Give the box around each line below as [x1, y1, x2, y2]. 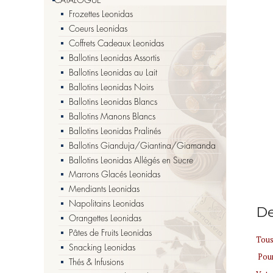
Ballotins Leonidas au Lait [69, 68, 157, 77]
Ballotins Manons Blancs [69, 112, 155, 121]
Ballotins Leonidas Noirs [69, 82, 154, 91]
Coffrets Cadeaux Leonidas [69, 38, 164, 48]
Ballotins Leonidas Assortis [69, 53, 160, 62]
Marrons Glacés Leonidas [69, 169, 160, 179]
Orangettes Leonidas [69, 213, 141, 222]
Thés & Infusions [69, 257, 124, 266]
